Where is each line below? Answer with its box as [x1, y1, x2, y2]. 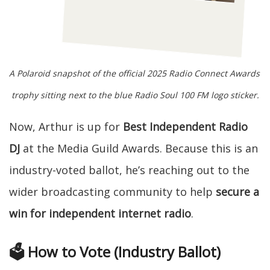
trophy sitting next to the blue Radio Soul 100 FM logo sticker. [11, 89, 259, 101]
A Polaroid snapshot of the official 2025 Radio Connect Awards [9, 67, 260, 79]
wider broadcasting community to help [9, 184, 216, 199]
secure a [216, 184, 259, 199]
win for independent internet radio [9, 206, 191, 221]
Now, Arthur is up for [9, 119, 123, 134]
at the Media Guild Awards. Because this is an [20, 140, 258, 155]
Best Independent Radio [123, 119, 248, 134]
